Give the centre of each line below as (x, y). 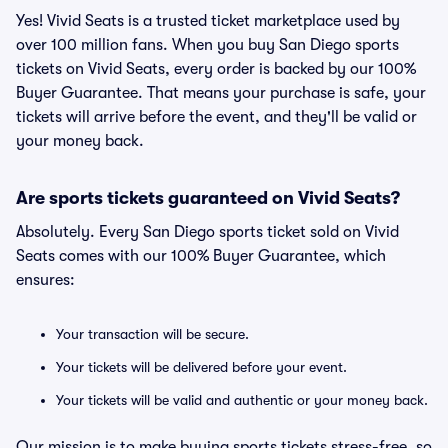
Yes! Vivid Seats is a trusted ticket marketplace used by (208, 21)
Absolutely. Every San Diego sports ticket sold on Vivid (207, 232)
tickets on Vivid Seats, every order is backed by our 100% (216, 69)
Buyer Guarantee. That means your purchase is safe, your (221, 93)
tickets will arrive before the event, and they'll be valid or (216, 117)
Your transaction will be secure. (152, 334)
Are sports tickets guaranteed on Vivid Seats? (208, 198)
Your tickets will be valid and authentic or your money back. (242, 400)
